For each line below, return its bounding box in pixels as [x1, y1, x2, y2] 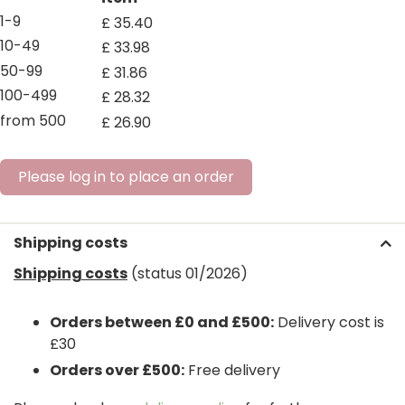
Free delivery [184, 360, 280, 381]
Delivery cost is [274, 312, 384, 334]
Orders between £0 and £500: [50, 312, 274, 334]
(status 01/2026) [127, 263, 248, 285]
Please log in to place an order [18, 165, 234, 187]
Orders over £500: [50, 360, 184, 381]
